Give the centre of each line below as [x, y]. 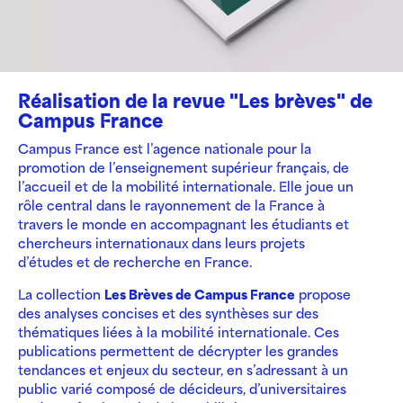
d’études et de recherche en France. [135, 261]
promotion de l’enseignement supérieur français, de [184, 167]
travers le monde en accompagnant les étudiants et [184, 224]
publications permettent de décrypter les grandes [178, 350]
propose [323, 294]
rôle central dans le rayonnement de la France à [171, 205]
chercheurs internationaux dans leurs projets [161, 242]
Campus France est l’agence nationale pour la [165, 148]
